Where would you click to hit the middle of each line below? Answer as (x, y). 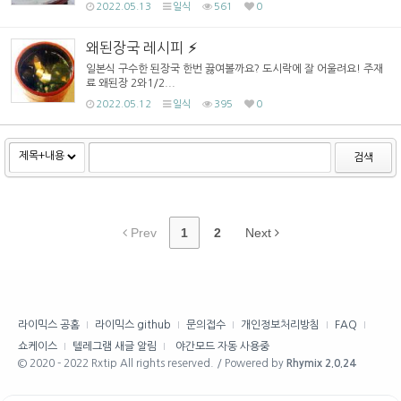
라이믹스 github (133, 324)
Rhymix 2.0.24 (321, 363)
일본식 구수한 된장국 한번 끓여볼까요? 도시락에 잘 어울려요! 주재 (235, 68)
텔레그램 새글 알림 (115, 346)
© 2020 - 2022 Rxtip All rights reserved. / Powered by (152, 363)
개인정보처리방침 (280, 324)
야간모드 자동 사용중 (222, 346)
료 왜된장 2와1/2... (131, 83)
